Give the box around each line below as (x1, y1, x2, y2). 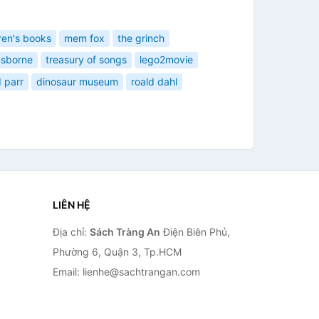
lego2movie (140, 53, 193, 66)
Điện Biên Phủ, (159, 226, 230, 238)
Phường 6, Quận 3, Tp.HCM (52, 246, 182, 258)
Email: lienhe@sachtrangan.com (52, 266, 200, 278)
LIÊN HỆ (52, 199, 90, 211)
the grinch (117, 31, 164, 44)
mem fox (64, 31, 105, 44)
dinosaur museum (36, 75, 118, 88)
